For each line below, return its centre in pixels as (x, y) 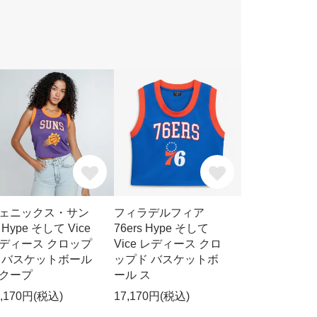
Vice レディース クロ (168, 243)
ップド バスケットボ (167, 259)
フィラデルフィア (160, 212)
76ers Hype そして (162, 228)
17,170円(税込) (152, 296)
